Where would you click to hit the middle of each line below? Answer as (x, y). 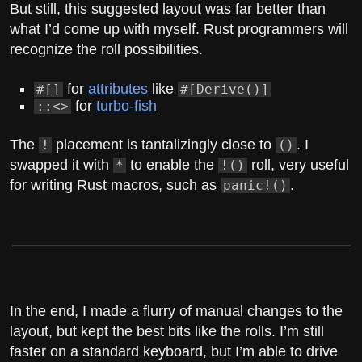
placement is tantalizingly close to (164, 144)
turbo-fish (126, 105)
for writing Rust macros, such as (115, 185)
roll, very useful (298, 164)
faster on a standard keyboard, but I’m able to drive (174, 351)
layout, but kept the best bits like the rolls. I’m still (167, 331)
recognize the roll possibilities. (106, 50)
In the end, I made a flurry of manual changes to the (176, 311)
